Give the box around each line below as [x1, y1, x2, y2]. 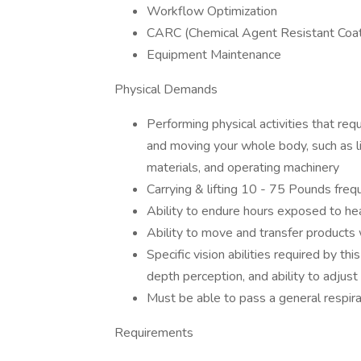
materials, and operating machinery [147, 159, 339, 176]
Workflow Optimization [147, 2, 277, 20]
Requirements [114, 324, 193, 342]
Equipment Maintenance [147, 46, 281, 64]
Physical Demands [114, 81, 218, 98]
